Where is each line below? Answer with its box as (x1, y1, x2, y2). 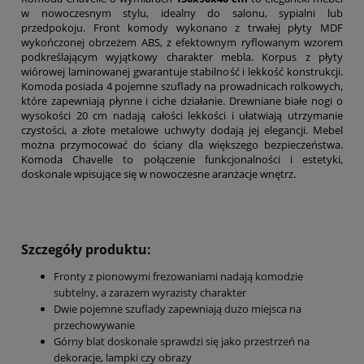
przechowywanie (54, 318, 135, 333)
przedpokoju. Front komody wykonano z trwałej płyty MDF (21, 20, 343, 36)
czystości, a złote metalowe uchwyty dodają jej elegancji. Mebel (21, 123, 343, 138)
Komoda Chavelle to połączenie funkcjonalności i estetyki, (21, 152, 343, 167)
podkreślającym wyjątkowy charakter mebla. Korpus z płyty (21, 50, 343, 65)
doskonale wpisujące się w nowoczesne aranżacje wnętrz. (21, 167, 296, 182)
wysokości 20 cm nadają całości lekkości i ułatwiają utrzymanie (21, 108, 343, 123)
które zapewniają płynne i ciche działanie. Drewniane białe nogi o (21, 93, 343, 109)
